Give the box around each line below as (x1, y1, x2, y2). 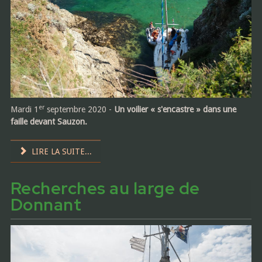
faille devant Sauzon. (10, 117, 87, 127)
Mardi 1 (10, 105, 39, 115)
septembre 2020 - (44, 105, 114, 115)
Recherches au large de (10, 177, 200, 200)
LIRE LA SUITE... (29, 147, 92, 157)
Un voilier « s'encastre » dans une (113, 105, 236, 115)
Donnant (10, 194, 82, 216)
